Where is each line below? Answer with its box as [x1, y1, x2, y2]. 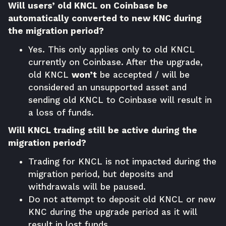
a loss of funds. [28, 107, 94, 118]
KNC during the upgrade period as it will [28, 206, 197, 217]
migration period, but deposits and [28, 168, 173, 179]
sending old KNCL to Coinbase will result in [28, 94, 212, 105]
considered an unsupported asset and [28, 82, 187, 92]
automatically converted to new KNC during [8, 13, 202, 23]
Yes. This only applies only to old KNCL [28, 44, 195, 54]
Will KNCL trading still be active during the [8, 125, 197, 135]
